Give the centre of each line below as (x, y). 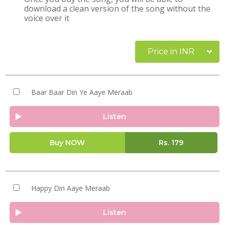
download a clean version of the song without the (118, 9)
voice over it (47, 18)
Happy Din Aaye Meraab (70, 188)
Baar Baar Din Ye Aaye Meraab (82, 92)
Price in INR (171, 51)
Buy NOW (67, 143)
